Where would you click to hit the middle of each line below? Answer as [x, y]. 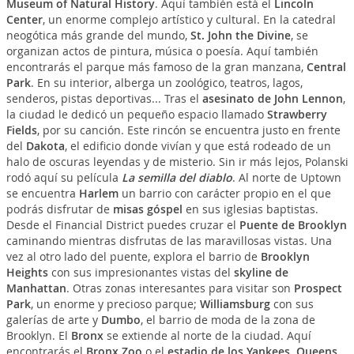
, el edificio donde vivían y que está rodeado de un [198, 146]
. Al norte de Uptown [286, 177]
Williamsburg [235, 304]
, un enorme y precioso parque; [115, 304]
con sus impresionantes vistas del [141, 272]
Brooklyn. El [38, 335]
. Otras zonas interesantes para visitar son [180, 288]
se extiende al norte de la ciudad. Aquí [207, 335]
